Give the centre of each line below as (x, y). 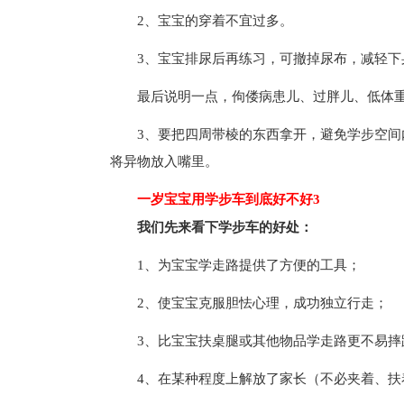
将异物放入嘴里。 (164, 161)
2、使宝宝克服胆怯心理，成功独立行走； (262, 303)
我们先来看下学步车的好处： (225, 227)
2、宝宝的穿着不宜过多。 (215, 21)
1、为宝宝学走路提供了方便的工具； (249, 265)
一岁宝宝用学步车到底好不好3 (215, 199)
